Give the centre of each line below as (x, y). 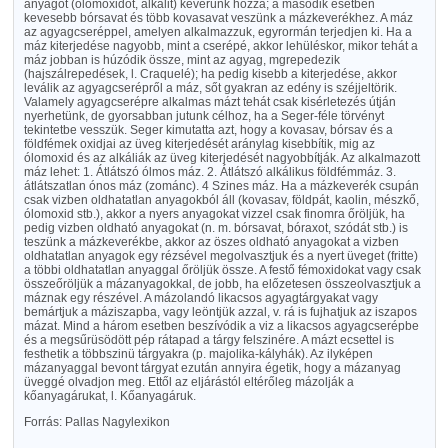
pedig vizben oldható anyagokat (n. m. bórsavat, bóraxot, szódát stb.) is (215, 228)
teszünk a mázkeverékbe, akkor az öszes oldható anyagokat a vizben (211, 242)
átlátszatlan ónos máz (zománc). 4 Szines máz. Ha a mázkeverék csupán (221, 186)
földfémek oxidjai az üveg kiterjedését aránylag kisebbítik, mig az (199, 144)
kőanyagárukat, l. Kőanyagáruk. (109, 396)
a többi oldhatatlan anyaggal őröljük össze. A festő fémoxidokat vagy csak (222, 270)
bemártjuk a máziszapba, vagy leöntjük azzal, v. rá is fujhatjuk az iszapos (220, 312)
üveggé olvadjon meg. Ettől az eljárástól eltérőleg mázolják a (188, 382)
